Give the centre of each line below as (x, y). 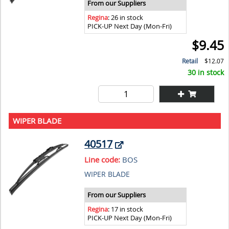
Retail (190, 61)
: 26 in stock (126, 17)
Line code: (102, 159)
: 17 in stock (126, 209)
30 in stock (206, 72)
